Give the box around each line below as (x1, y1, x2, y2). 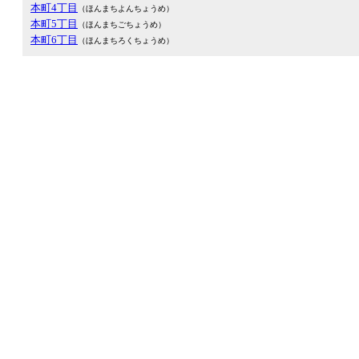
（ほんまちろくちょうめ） (78, 36, 174, 45)
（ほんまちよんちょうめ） (78, 4, 174, 13)
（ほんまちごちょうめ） (78, 20, 166, 29)
